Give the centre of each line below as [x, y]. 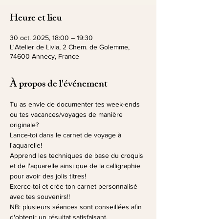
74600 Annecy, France [44, 56]
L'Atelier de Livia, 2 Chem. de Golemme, [70, 47]
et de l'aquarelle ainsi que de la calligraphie [76, 166]
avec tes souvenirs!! [40, 197]
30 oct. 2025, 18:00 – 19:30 [51, 38]
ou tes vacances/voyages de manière [67, 114]
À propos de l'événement [59, 85]
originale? [25, 125]
